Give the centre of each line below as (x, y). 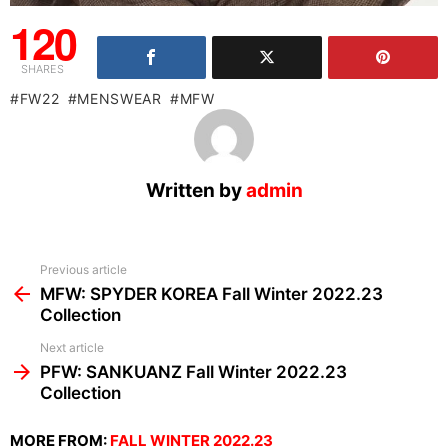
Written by (195, 191)
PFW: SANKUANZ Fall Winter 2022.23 (193, 372)
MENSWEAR (119, 99)
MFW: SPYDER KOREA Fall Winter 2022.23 (211, 294)
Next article (72, 348)
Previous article (83, 270)
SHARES (43, 69)
